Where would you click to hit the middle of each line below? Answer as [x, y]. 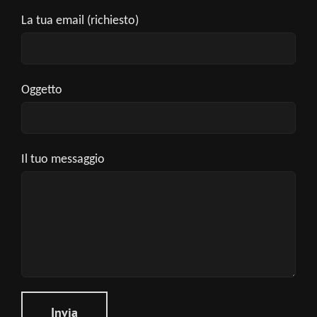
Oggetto [42, 90]
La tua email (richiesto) [80, 21]
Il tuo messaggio [63, 159]
